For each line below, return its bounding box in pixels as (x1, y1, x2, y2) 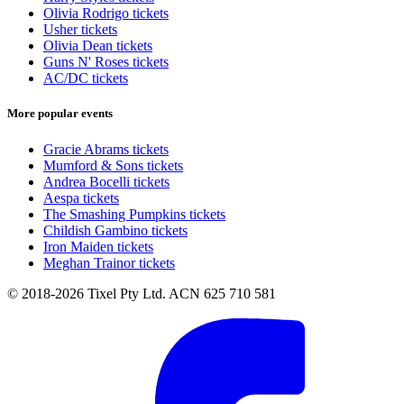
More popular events (7, 106, 113, 121)
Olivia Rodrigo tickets (43, 5, 169, 22)
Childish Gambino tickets (43, 222, 188, 238)
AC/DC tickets (43, 70, 128, 87)
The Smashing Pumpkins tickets (43, 206, 225, 222)
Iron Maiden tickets (43, 238, 153, 254)
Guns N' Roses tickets (43, 54, 169, 70)
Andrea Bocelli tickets (43, 173, 170, 189)
